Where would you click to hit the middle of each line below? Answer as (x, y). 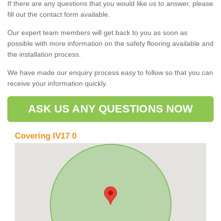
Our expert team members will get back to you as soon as (97, 32)
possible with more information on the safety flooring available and (110, 43)
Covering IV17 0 (46, 136)
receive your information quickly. (57, 83)
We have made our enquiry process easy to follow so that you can (110, 72)
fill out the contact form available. (59, 14)
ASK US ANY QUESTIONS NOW (110, 109)
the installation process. (44, 54)
